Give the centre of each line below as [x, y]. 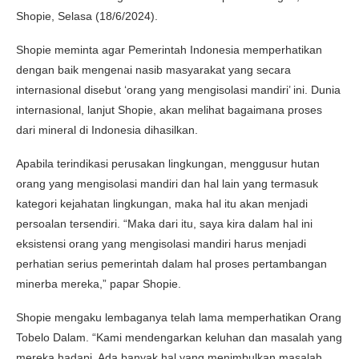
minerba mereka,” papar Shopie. [99, 283]
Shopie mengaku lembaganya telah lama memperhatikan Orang [179, 317]
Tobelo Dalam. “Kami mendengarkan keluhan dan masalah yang [179, 337]
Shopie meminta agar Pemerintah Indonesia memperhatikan [169, 49]
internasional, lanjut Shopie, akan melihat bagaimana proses [169, 109]
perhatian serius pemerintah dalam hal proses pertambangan [171, 263]
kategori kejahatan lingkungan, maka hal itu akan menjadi [162, 203]
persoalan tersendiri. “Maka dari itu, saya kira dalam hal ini [164, 223]
